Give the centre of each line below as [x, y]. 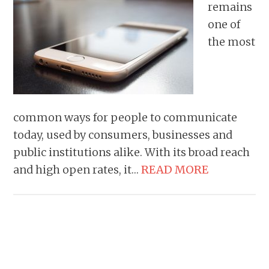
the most [232, 42]
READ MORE [175, 170]
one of [224, 24]
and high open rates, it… [77, 170]
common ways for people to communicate [125, 117]
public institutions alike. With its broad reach [132, 152]
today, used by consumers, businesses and [123, 135]
